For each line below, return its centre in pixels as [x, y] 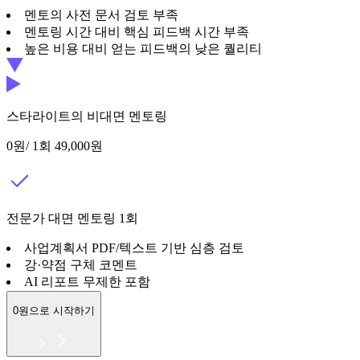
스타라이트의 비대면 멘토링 [87, 117]
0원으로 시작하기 [54, 311]
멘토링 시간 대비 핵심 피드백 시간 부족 [137, 32]
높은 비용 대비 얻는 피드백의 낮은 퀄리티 [143, 49]
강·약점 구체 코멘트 [81, 265]
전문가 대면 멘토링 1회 [72, 219]
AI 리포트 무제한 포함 [87, 282]
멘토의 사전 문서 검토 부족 [101, 15]
